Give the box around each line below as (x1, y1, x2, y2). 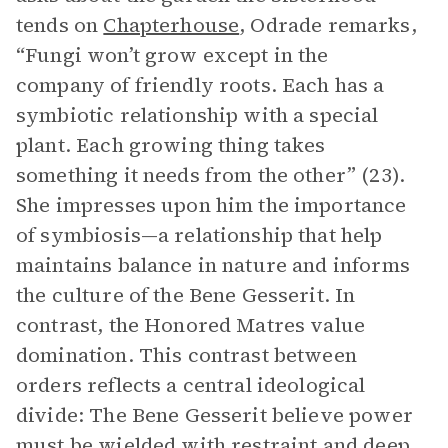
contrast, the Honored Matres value (16, 311, 366, 339)
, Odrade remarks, (239, 11, 417, 39)
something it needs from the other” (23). (16, 161, 405, 189)
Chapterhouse (103, 11, 240, 39)
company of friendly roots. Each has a (16, 71, 385, 99)
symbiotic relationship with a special (16, 101, 379, 129)
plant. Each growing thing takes (16, 131, 326, 159)
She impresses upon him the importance (16, 191, 407, 219)
